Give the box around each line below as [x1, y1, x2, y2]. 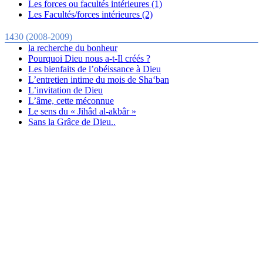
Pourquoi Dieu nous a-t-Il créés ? [28, 53, 150, 63]
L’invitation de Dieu [28, 85, 103, 95]
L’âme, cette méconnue [28, 95, 114, 106]
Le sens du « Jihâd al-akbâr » [28, 106, 136, 116]
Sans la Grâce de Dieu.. [28, 116, 116, 127]
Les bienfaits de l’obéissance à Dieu [28, 63, 161, 74]
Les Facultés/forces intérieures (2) [28, 9, 153, 19]
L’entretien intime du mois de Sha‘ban [28, 74, 169, 85]
